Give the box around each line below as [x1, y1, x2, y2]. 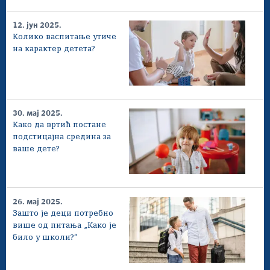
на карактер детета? [13, 45, 95, 53]
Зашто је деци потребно [13, 210, 113, 218]
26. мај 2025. [13, 198, 63, 207]
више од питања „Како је [13, 222, 116, 230]
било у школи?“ [13, 234, 77, 242]
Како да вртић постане [13, 121, 106, 130]
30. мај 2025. [13, 110, 63, 118]
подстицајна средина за [13, 133, 111, 142]
